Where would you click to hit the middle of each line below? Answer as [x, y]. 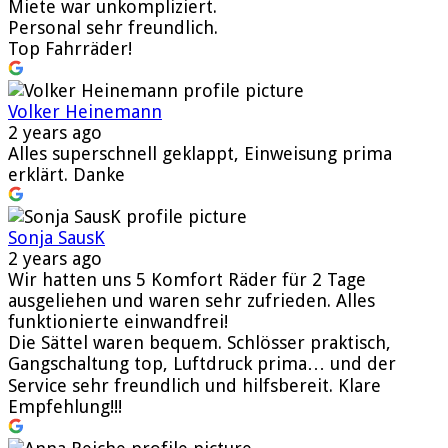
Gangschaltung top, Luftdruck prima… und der [202, 363]
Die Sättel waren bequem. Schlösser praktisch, [199, 342]
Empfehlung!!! [65, 406]
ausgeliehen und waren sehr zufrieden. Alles [191, 300]
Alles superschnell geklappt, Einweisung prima [200, 153]
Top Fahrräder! [70, 48]
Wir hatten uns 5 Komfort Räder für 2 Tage [187, 279]
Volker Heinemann [85, 111]
